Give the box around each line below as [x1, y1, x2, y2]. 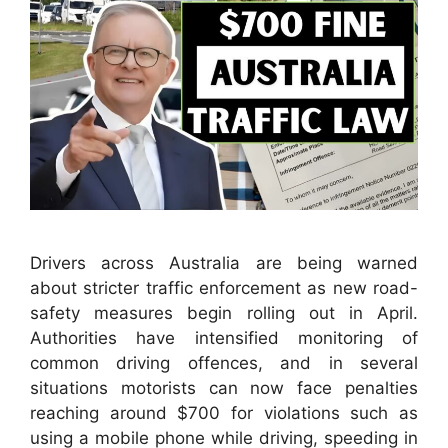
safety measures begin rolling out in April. [30, 303, 418, 324]
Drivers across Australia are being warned [30, 253, 418, 274]
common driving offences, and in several [30, 353, 418, 374]
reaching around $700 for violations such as [30, 403, 418, 424]
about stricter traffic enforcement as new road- [30, 278, 418, 299]
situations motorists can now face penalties [30, 378, 418, 399]
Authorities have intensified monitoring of [30, 328, 418, 349]
